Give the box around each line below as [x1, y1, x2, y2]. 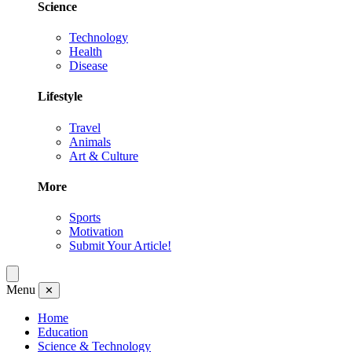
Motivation [69, 225, 123, 239]
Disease [69, 59, 108, 73]
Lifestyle [38, 90, 82, 104]
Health [69, 45, 102, 59]
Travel [69, 120, 101, 134]
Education [38, 325, 88, 339]
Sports [69, 211, 101, 225]
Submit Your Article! [69, 239, 171, 253]
